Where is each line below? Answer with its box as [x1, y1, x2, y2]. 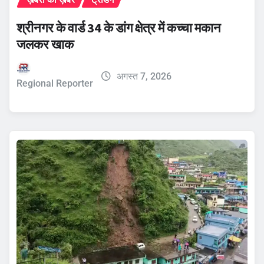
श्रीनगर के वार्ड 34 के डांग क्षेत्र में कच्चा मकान [16, 19, 221, 37]
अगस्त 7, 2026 [116, 71, 171, 82]
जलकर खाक [16, 36, 74, 53]
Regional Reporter [16, 78, 93, 90]
